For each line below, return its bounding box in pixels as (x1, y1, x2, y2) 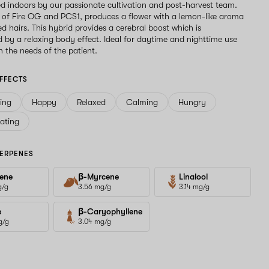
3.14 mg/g (179, 183, 210, 191)
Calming (126, 97, 159, 107)
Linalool (179, 172, 208, 181)
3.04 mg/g (77, 217, 111, 226)
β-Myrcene (77, 172, 119, 181)
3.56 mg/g (77, 183, 111, 191)
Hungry (178, 97, 207, 107)
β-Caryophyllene (77, 207, 142, 216)
